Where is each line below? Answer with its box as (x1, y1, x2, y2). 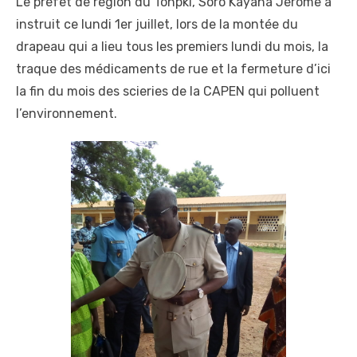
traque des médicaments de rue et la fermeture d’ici (16, 61, 331, 76)
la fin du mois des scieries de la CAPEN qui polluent (16, 83, 320, 99)
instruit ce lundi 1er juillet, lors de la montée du (16, 16, 298, 32)
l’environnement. (16, 105, 117, 121)
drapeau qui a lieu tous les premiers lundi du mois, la (16, 38, 328, 54)
